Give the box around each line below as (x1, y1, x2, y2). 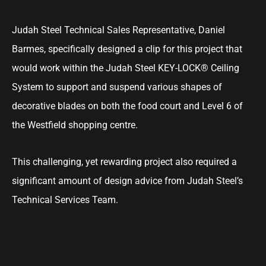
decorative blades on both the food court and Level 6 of (12, 100, 243, 112)
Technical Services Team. (12, 194, 118, 205)
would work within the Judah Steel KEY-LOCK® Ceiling (12, 62, 239, 74)
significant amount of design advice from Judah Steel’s (12, 175, 243, 186)
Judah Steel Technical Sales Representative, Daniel (12, 24, 225, 36)
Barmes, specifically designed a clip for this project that (12, 43, 242, 55)
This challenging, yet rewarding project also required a (12, 156, 237, 167)
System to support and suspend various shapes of (12, 81, 222, 93)
